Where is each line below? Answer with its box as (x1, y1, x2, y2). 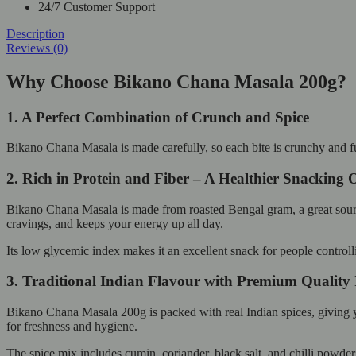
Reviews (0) (6, 41, 68, 55)
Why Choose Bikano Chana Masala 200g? (6, 71, 346, 92)
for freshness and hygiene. (6, 319, 141, 334)
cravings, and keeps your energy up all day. (6, 216, 223, 230)
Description (6, 26, 64, 41)
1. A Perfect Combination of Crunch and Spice (6, 108, 309, 126)
